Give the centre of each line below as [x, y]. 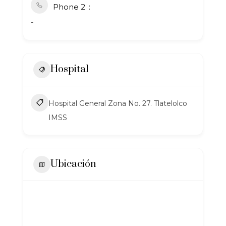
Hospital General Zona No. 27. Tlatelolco [118, 103]
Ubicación [73, 164]
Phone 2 [69, 7]
